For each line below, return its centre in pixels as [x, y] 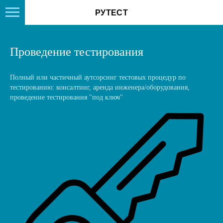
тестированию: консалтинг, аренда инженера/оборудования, [100, 87]
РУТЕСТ [111, 13]
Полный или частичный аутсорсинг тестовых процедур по [98, 77]
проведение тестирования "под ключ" [66, 97]
